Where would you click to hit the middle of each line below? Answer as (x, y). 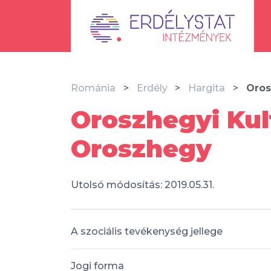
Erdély (152, 88)
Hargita (207, 88)
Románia (93, 88)
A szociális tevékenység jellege (147, 231)
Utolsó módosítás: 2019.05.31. (142, 185)
